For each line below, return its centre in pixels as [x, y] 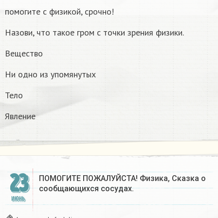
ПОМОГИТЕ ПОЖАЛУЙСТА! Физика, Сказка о [122, 178]
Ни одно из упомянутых [50, 74]
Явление [20, 116]
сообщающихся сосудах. [86, 188]
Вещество [24, 53]
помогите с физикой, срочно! [59, 11]
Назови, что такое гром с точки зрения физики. [94, 32]
